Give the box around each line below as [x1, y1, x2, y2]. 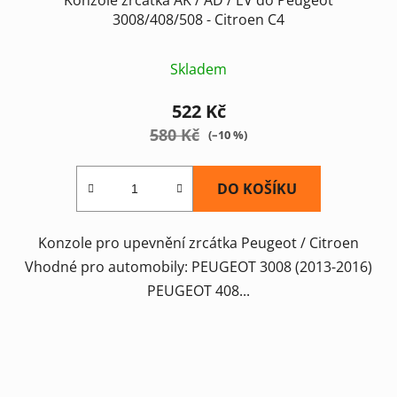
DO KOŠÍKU [217, 178, 297, 198]
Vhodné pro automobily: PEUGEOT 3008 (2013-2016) [25, 256, 372, 276]
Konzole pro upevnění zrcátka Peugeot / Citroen [38, 232, 359, 253]
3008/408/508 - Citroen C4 [113, 9, 284, 29]
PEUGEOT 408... [147, 280, 250, 300]
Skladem [170, 58, 227, 79]
